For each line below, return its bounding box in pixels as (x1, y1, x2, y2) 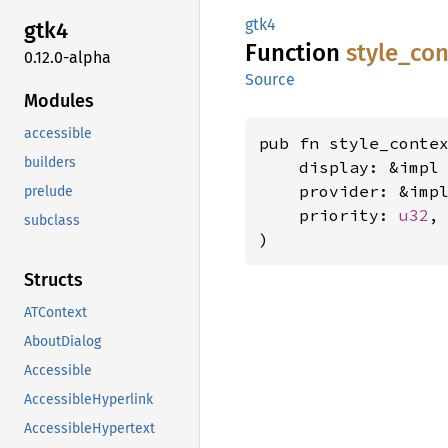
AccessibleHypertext (24, 419, 155, 437)
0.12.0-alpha (24, 47, 111, 67)
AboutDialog (24, 332, 101, 350)
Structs (24, 268, 83, 291)
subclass (24, 211, 80, 229)
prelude (24, 182, 73, 200)
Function (245, 39, 346, 67)
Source (245, 70, 295, 89)
